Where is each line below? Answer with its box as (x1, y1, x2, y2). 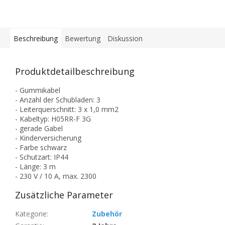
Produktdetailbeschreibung (15, 65, 135, 78)
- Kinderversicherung (15, 133, 81, 143)
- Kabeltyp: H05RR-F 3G (15, 114, 91, 124)
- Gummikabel (15, 85, 60, 95)
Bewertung (65, 34, 100, 44)
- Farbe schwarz (15, 143, 67, 153)
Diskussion (107, 34, 143, 44)
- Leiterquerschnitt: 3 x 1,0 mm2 (15, 104, 119, 115)
